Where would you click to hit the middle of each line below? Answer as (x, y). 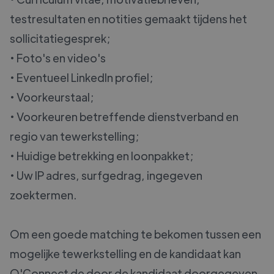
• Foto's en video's (58, 58)
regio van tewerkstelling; (74, 136)
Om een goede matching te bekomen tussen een (135, 234)
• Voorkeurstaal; (52, 97)
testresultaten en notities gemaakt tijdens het (128, 19)
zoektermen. (43, 195)
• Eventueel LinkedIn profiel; (81, 78)
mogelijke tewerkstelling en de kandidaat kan (125, 254)
